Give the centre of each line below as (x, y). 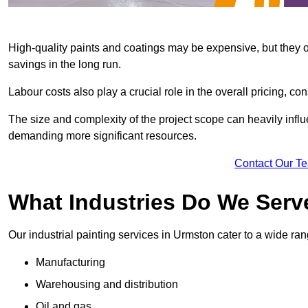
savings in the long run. (65, 64)
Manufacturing (70, 262)
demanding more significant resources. (102, 135)
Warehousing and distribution (107, 284)
